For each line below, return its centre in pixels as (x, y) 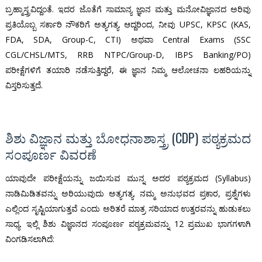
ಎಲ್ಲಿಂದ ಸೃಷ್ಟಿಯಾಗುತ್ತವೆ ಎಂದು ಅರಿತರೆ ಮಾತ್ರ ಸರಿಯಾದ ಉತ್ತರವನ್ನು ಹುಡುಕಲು (128, 209)
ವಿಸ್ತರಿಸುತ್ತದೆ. (24, 85)
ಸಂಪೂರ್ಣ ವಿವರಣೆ (51, 154)
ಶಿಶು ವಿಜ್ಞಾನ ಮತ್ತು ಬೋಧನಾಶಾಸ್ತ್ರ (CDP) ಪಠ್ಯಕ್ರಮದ (128, 138)
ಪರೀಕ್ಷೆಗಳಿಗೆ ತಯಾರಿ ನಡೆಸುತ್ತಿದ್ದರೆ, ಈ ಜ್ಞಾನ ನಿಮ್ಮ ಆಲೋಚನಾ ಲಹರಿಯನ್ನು (128, 70)
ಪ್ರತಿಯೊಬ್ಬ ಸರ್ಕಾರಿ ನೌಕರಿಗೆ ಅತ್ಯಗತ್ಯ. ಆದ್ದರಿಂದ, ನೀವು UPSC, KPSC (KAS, (128, 25)
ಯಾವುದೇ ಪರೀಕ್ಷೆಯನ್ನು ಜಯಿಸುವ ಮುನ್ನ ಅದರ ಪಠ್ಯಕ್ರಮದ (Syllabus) (128, 178)
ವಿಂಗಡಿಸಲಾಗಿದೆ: (30, 239)
